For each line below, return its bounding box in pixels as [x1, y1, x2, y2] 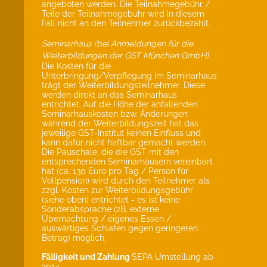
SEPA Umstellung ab [132, 252, 213, 262]
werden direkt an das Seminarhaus [42, 90, 177, 100]
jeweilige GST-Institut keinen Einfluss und [42, 128, 201, 138]
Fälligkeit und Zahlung [42, 252, 132, 262]
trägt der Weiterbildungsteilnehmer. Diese [42, 80, 205, 90]
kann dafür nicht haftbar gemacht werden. [42, 138, 207, 147]
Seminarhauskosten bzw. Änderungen [42, 109, 188, 119]
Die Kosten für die [42, 61, 111, 71]
